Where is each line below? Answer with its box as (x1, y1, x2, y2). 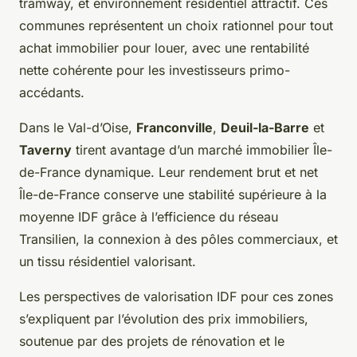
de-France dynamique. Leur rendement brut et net (19, 163, 318, 180)
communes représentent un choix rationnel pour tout (19, 17, 333, 33)
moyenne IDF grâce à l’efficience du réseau (19, 208, 278, 225)
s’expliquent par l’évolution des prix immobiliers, (19, 310, 308, 327)
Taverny (19, 141, 72, 158)
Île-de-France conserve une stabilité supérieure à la (19, 186, 327, 202)
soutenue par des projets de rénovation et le (19, 332, 284, 349)
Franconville (136, 119, 213, 135)
